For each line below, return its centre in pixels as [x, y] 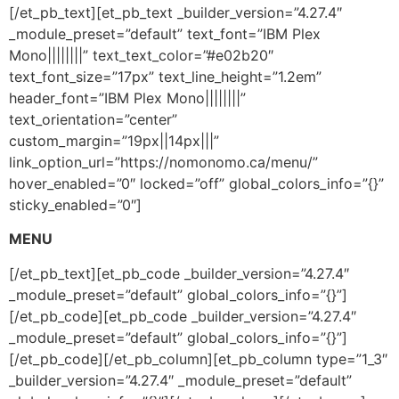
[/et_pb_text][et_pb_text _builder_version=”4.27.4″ [175, 12]
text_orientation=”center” [93, 119]
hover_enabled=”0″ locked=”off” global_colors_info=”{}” [196, 183]
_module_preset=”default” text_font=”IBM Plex [165, 33]
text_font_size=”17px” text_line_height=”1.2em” [165, 76]
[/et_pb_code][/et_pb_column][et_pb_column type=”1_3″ [198, 358]
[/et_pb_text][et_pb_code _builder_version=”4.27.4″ [179, 273]
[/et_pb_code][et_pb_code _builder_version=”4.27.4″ [183, 316]
